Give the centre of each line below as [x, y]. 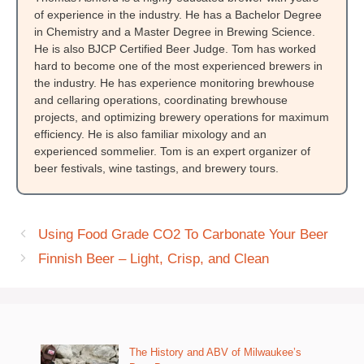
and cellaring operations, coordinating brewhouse [161, 100]
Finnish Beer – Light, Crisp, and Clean [154, 259]
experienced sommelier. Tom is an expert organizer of [172, 152]
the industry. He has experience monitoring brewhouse [174, 83]
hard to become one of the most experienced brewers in [178, 66]
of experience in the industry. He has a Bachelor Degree [178, 15]
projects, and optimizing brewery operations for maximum [182, 117]
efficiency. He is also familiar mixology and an [150, 134]
